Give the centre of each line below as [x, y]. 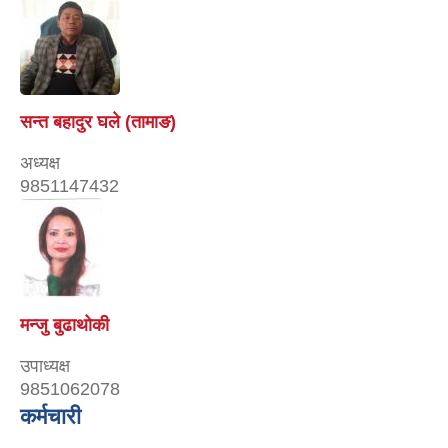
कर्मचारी [50, 416]
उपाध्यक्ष [45, 365]
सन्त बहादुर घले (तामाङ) [98, 121]
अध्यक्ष [40, 162]
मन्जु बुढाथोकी [64, 324]
